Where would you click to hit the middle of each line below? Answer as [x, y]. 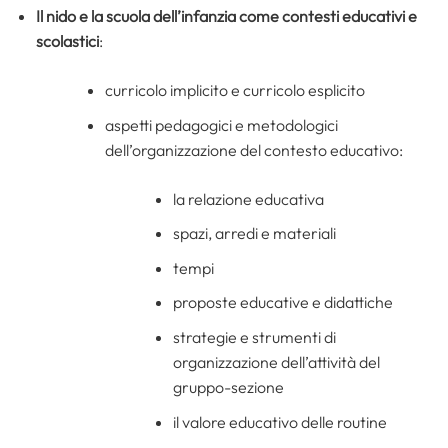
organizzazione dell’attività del [277, 361]
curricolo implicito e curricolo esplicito [234, 90]
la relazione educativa [249, 198]
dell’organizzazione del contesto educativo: [253, 149]
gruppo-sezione [229, 386]
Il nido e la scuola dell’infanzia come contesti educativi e [226, 16]
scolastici [67, 41]
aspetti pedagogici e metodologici [221, 124]
